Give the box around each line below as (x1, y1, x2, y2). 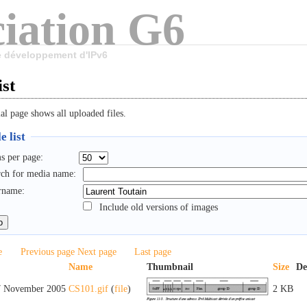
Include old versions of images (99, 201, 219, 212)
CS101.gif (69, 283, 108, 294)
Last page (134, 246, 171, 257)
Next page (77, 246, 116, 257)
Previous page (21, 246, 75, 257)
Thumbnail (147, 261, 193, 272)
